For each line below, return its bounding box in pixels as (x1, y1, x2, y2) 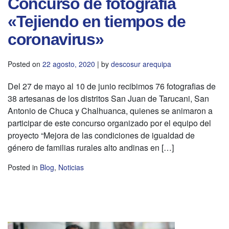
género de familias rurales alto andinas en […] (8, 141, 174, 153)
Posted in (8, 162, 40, 172)
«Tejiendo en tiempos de (8, 12, 186, 31)
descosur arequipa (111, 58, 171, 69)
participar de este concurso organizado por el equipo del (8, 117, 211, 129)
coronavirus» (8, 30, 104, 49)
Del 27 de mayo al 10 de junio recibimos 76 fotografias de (8, 80, 216, 92)
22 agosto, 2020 (42, 58, 95, 69)
